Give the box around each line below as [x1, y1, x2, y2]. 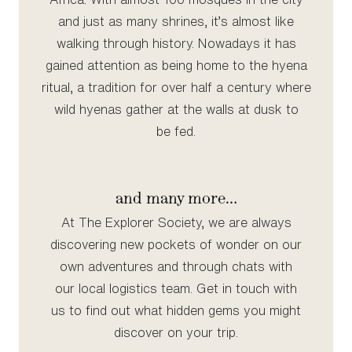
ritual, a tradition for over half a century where [41, 81, 311, 93]
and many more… [115, 184, 237, 211]
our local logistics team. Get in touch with [55, 282, 297, 295]
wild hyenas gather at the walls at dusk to [53, 103, 299, 115]
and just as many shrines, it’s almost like [58, 15, 294, 27]
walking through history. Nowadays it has [56, 37, 296, 49]
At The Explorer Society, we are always [60, 216, 291, 229]
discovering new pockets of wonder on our [50, 238, 302, 251]
